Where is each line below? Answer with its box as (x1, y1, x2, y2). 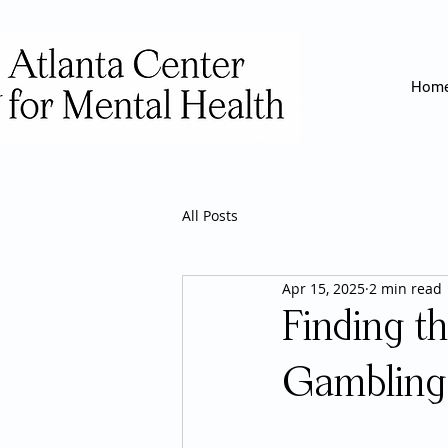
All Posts (182, 205, 238, 225)
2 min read (369, 278, 442, 298)
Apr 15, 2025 (282, 278, 365, 298)
